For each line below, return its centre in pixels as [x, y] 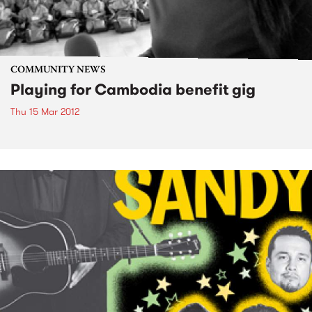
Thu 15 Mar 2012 [45, 111]
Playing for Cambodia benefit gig [133, 89]
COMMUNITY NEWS [58, 70]
